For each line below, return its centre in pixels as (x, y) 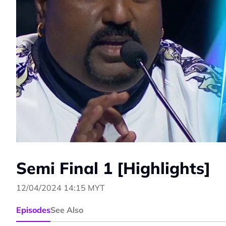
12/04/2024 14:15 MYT (61, 187)
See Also (67, 210)
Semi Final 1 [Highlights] (113, 168)
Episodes (33, 210)
